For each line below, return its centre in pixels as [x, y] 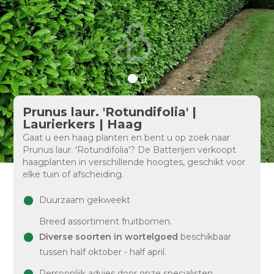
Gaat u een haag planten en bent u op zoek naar [127, 138]
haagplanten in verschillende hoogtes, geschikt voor [134, 162]
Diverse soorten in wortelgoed [109, 237]
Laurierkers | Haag [83, 124]
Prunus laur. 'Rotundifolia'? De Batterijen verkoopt [130, 150]
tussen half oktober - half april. [103, 252]
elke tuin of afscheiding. [73, 174]
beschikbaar [205, 237]
